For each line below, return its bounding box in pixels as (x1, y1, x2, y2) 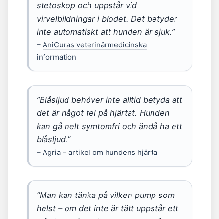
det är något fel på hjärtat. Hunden (37, 108, 170, 118)
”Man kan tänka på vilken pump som (37, 190, 175, 200)
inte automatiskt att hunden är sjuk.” (37, 27, 175, 37)
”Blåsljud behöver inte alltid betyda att (37, 95, 182, 105)
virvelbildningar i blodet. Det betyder (37, 14, 177, 23)
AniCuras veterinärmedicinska (43, 40, 147, 49)
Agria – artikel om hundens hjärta (43, 148, 157, 157)
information (37, 52, 76, 62)
